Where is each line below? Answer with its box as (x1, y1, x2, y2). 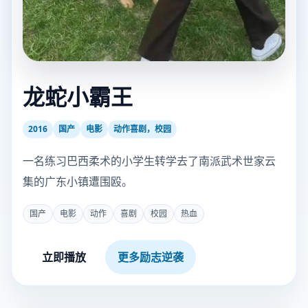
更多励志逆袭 (118, 250, 184, 265)
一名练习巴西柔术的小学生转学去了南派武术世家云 (23, 153, 276, 168)
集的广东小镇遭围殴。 (23, 174, 133, 189)
